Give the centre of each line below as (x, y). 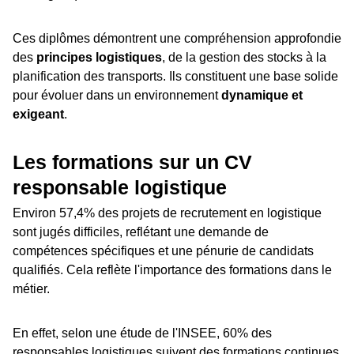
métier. (31, 289)
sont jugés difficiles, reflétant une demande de (141, 232)
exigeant (38, 115)
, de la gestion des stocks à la (244, 58)
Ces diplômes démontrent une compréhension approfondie (177, 39)
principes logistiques (99, 58)
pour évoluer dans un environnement (117, 96)
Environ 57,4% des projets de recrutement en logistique (167, 213)
